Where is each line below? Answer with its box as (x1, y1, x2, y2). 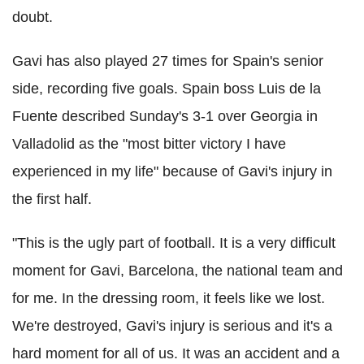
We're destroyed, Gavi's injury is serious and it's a (12, 318, 332, 334)
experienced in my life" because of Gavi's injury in (12, 163, 332, 180)
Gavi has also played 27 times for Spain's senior (12, 53, 323, 69)
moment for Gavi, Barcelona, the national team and (12, 262, 343, 279)
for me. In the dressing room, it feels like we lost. (12, 290, 325, 306)
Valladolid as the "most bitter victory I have (12, 136, 286, 152)
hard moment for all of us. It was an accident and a (12, 345, 340, 362)
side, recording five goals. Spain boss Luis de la (12, 80, 321, 97)
